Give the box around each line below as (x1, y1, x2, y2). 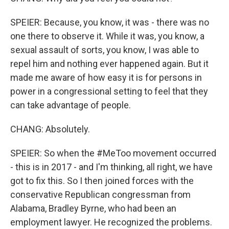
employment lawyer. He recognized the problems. (10, 217, 212, 227)
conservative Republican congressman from (10, 189, 191, 200)
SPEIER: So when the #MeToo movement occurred (10, 148, 216, 158)
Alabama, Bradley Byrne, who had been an (10, 203, 176, 214)
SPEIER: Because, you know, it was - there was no (10, 17, 209, 28)
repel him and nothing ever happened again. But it (10, 58, 209, 69)
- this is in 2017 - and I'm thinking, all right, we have (10, 162, 213, 172)
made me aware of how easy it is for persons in (10, 72, 202, 83)
